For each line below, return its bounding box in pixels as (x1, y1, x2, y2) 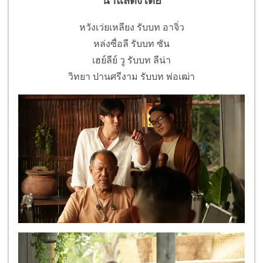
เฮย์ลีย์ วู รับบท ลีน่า (92, 55, 171, 66)
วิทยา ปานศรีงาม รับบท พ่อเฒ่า (68, 71, 195, 83)
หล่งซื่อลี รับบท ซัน (93, 38, 170, 50)
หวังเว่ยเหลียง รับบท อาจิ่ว (79, 22, 184, 33)
